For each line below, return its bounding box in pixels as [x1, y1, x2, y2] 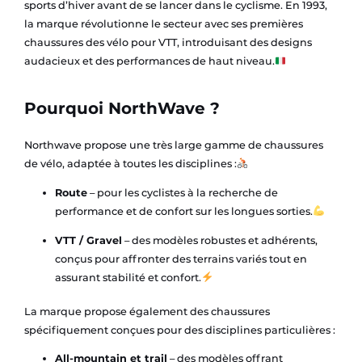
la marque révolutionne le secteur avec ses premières [23, 18, 303, 31]
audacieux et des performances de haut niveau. [23, 55, 275, 68]
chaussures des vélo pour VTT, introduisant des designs [23, 36, 312, 49]
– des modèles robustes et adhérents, [121, 234, 318, 246]
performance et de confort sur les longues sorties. [54, 204, 313, 217]
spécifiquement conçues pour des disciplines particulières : [23, 323, 335, 336]
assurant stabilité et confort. [54, 271, 201, 284]
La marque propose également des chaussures [23, 305, 270, 318]
